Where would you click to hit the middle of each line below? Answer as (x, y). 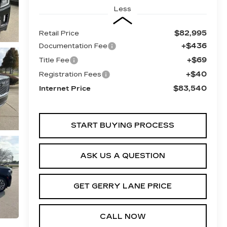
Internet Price (65, 88)
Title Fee (54, 60)
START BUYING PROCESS (123, 125)
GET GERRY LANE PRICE (123, 186)
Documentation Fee (73, 46)
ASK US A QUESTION (123, 156)
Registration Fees (70, 74)
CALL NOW (123, 216)
